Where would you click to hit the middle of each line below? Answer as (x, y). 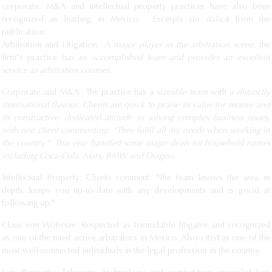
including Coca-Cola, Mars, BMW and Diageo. (88, 157)
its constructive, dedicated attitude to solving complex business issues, (136, 118)
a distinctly (250, 93)
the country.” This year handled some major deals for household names (136, 144)
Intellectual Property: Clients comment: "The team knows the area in (136, 178)
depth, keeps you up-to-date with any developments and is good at (136, 191)
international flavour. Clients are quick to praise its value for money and (136, 106)
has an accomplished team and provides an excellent (164, 58)
